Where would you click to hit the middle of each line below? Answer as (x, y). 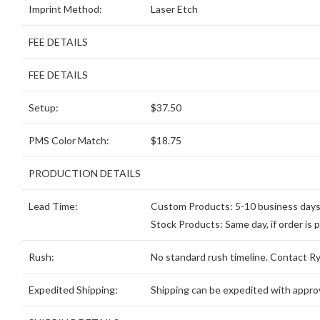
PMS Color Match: (69, 141)
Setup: (44, 108)
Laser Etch (174, 9)
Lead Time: (53, 206)
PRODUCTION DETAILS (85, 174)
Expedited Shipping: (73, 290)
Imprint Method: (65, 9)
